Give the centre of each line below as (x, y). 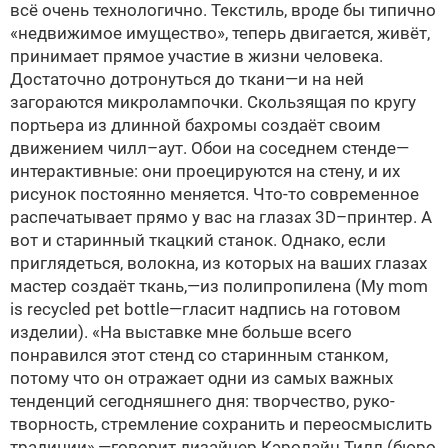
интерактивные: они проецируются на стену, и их (205, 171)
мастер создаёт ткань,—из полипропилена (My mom (219, 286)
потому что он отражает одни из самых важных (201, 378)
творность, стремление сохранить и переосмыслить (221, 424)
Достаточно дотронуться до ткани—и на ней (187, 79)
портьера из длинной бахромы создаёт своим (195, 125)
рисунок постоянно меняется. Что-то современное (214, 194)
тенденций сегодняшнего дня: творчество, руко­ (202, 401)
